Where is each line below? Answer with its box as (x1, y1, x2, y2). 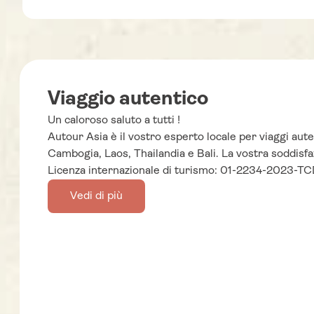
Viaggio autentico (48, 90, 208, 109)
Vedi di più (70, 191, 123, 202)
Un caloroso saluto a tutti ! (48, 115, 180, 126)
